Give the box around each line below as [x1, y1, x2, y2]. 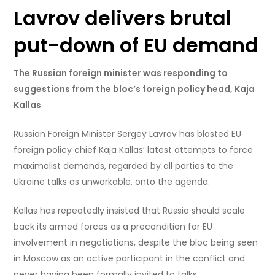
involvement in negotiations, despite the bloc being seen [14, 236, 258, 249]
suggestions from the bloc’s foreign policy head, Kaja [14, 83, 255, 96]
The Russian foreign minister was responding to [14, 67, 228, 80]
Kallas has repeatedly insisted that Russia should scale [14, 204, 246, 217]
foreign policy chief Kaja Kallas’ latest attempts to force [14, 144, 254, 157]
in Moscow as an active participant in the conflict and [14, 252, 246, 265]
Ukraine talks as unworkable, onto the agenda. [14, 176, 211, 188]
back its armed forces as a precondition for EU [14, 220, 213, 233]
